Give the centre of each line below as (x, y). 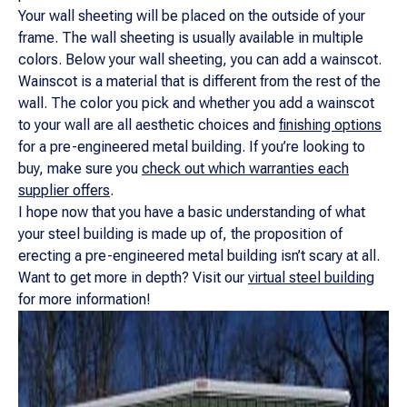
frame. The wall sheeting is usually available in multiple (191, 38)
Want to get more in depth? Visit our (133, 278)
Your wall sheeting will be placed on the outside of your (192, 16)
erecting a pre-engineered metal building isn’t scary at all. (199, 256)
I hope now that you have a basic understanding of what (192, 212)
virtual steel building (311, 278)
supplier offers (64, 190)
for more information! (84, 299)
